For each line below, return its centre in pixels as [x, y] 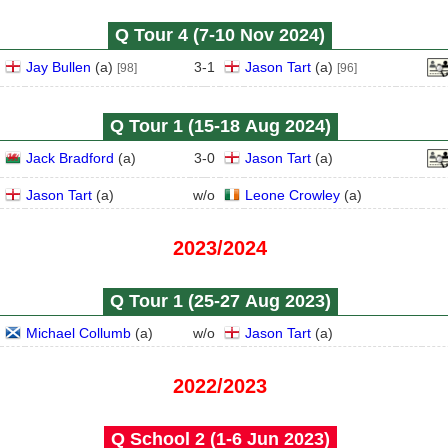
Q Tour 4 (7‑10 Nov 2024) [220, 35]
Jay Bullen [58, 67]
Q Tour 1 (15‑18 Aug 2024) [220, 126]
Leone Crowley [292, 195]
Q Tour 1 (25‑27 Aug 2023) [220, 301]
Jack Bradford [70, 158]
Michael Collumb [78, 333]
